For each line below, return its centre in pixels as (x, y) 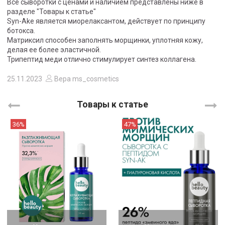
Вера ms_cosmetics (86, 79)
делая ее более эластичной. (54, 50)
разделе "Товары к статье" (51, 12)
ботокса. (21, 31)
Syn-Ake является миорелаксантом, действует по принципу (106, 21)
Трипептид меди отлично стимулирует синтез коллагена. (102, 60)
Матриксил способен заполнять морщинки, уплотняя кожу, (105, 40)
